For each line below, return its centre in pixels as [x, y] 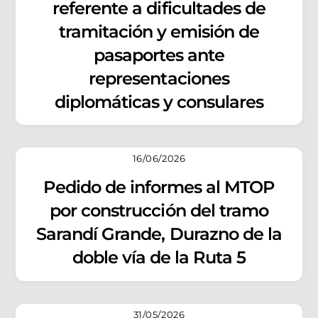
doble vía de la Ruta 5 [159, 258]
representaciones [159, 78]
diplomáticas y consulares [159, 102]
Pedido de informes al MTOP [159, 187]
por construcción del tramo [159, 211]
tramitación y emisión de [159, 31]
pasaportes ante [159, 55]
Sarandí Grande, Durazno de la [159, 234]
